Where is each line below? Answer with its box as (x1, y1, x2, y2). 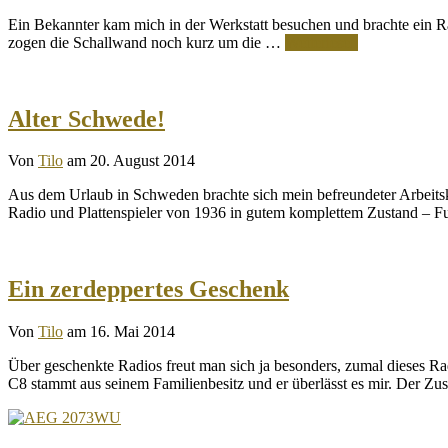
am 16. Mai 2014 (67, 323, 175, 341)
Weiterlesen (285, 33, 358, 51)
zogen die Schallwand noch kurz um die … (8, 33, 285, 51)
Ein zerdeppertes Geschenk (8, 276, 289, 303)
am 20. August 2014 (67, 152, 195, 170)
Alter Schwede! (8, 105, 165, 132)
